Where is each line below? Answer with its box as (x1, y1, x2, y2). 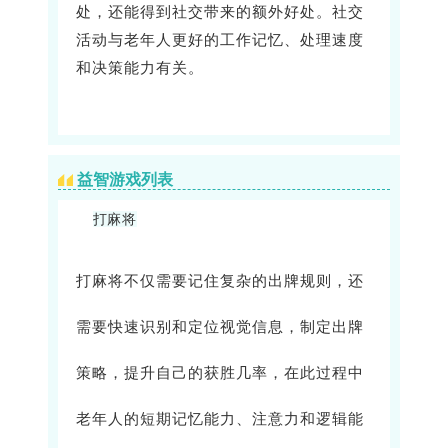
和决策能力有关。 (76, 60, 204, 77)
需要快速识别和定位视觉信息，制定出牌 (76, 319, 364, 336)
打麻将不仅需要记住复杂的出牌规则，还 (76, 273, 364, 290)
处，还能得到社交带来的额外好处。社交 (76, 4, 364, 21)
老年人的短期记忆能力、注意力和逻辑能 (76, 411, 364, 428)
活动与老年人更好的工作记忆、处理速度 (76, 32, 364, 49)
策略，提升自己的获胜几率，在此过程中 (76, 365, 364, 382)
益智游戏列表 (77, 171, 173, 189)
